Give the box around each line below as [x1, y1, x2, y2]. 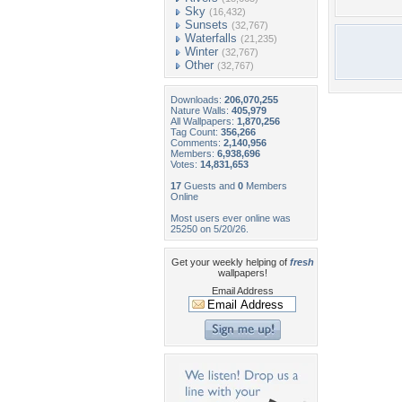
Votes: [170, 159, 200, 170]
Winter [185, 45, 218, 58]
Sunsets [185, 18, 228, 31]
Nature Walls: [170, 105, 232, 116]
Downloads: [170, 94, 224, 105]
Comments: [170, 137, 223, 148]
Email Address [211, 285, 274, 296]
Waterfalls [185, 31, 237, 45]
